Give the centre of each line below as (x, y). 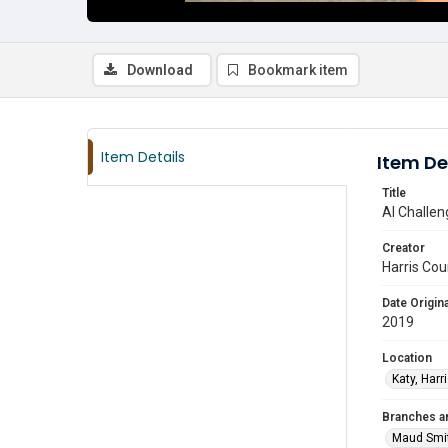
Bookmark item (298, 70)
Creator (403, 248)
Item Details (143, 157)
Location (407, 358)
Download (160, 70)
